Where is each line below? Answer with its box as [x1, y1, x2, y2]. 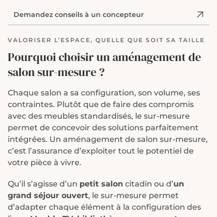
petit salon [79, 179, 123, 188]
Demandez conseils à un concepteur [14, 10, 144, 19]
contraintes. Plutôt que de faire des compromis [8, 100, 194, 109]
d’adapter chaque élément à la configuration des [8, 202, 201, 212]
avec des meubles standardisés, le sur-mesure [8, 111, 190, 121]
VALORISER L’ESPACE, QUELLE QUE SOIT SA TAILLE [8, 36, 205, 44]
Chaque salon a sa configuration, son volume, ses [8, 88, 200, 97]
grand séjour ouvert [8, 191, 88, 200]
